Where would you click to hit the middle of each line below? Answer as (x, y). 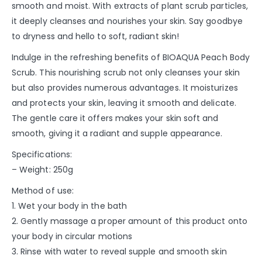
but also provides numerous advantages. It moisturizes (125, 87)
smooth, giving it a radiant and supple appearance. (117, 133)
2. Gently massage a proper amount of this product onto (130, 221)
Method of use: (43, 190)
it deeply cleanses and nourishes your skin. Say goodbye (127, 21)
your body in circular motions (72, 236)
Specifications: (42, 154)
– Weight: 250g (42, 169)
